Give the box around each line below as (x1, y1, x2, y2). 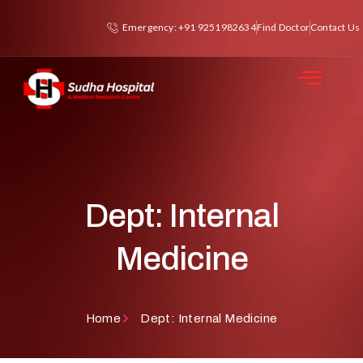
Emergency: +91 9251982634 (122, 21, 256, 34)
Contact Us (310, 21, 360, 34)
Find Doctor (256, 21, 310, 34)
